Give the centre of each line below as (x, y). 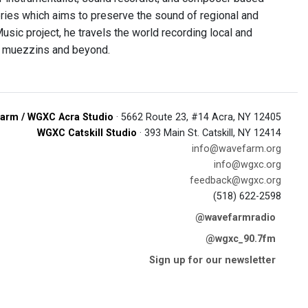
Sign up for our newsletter (212, 260)
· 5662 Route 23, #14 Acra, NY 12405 (197, 117)
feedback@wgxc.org (235, 180)
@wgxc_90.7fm (241, 239)
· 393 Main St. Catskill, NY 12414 (209, 133)
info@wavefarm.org (236, 149)
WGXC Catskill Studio (87, 133)
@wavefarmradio (235, 218)
